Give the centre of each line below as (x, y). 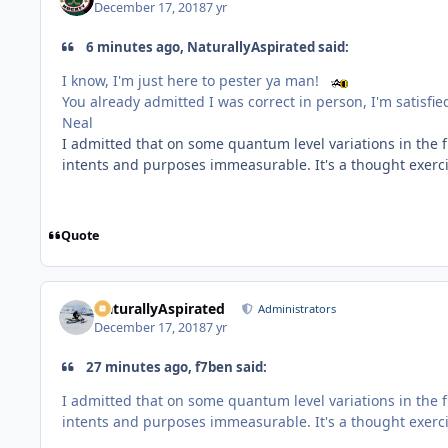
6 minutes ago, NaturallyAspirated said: (216, 46)
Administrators (297, 309)
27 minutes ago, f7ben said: (175, 366)
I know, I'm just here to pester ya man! (192, 81)
